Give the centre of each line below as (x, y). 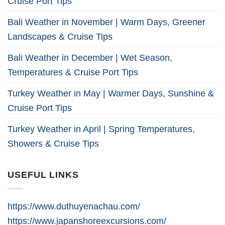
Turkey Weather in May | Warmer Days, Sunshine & (111, 93)
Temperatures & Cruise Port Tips (73, 72)
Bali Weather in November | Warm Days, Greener (106, 22)
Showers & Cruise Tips (53, 143)
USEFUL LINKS (43, 175)
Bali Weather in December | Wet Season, (90, 57)
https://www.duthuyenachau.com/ (74, 206)
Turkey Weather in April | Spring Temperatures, (101, 129)
